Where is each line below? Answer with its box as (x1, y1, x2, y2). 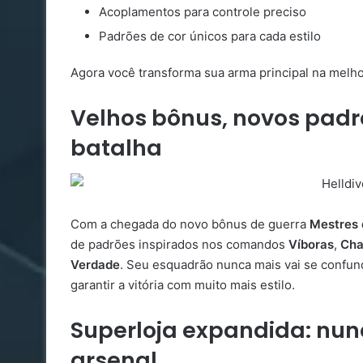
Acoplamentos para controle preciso (99, 3, 306, 19)
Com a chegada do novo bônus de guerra (70, 216, 310, 233)
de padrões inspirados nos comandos (70, 237, 288, 253)
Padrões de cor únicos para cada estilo (99, 28, 321, 44)
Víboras (288, 237, 334, 253)
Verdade (70, 257, 120, 273)
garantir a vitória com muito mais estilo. (70, 277, 295, 293)
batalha (70, 132, 162, 163)
